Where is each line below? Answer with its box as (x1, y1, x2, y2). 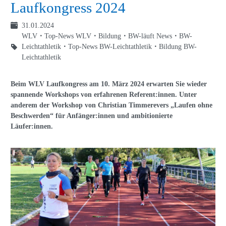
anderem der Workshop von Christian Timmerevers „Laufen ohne (11, 101, 212, 109)
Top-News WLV (44, 32, 91, 40)
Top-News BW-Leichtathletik (68, 43, 152, 51)
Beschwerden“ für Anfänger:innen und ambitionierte (11, 112, 173, 120)
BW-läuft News (128, 32, 172, 40)
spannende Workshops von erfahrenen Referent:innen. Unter (11, 91, 197, 99)
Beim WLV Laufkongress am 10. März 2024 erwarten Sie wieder (11, 80, 207, 88)
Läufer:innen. (11, 123, 53, 131)
